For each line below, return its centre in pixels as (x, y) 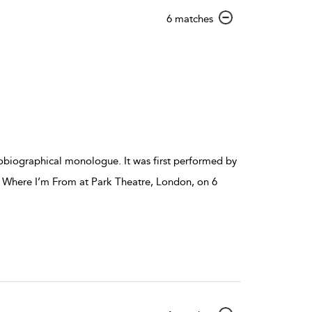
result (225, 31)
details (228, 44)
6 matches (190, 19)
